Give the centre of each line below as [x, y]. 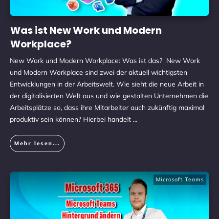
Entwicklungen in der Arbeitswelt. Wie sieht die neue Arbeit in [107, 84]
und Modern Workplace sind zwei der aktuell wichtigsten [99, 72]
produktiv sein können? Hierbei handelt [71, 119]
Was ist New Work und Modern [86, 30]
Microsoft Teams [180, 179]
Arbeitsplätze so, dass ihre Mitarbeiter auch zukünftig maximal [107, 108]
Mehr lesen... [37, 143]
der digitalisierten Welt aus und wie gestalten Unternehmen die [109, 96]
